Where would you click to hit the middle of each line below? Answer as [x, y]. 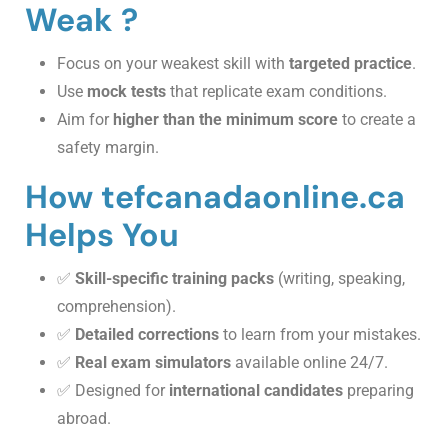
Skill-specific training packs [174, 279]
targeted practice [350, 64]
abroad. [84, 419]
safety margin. [108, 148]
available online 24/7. [309, 363]
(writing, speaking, [339, 279]
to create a [377, 120]
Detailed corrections [147, 335]
